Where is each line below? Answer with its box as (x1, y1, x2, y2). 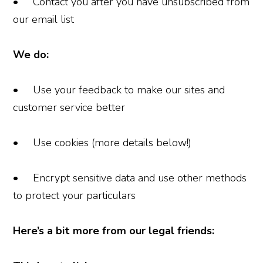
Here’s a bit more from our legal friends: (13, 223, 215, 238)
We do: (13, 47, 49, 62)
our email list (13, 12, 75, 26)
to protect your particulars (13, 188, 136, 203)
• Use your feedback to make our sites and (13, 82, 225, 97)
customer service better (13, 100, 126, 114)
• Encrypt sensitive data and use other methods (13, 170, 247, 185)
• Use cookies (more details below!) (13, 135, 192, 150)
